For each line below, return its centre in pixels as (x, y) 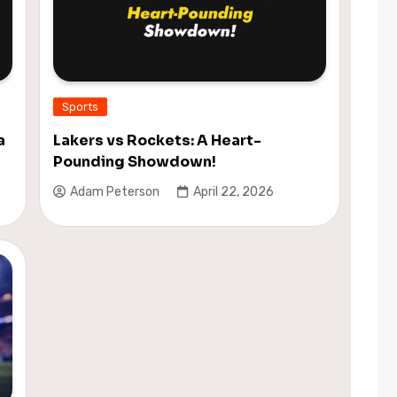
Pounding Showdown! (135, 161)
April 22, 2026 (234, 192)
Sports (81, 106)
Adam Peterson (115, 192)
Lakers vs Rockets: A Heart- (158, 140)
